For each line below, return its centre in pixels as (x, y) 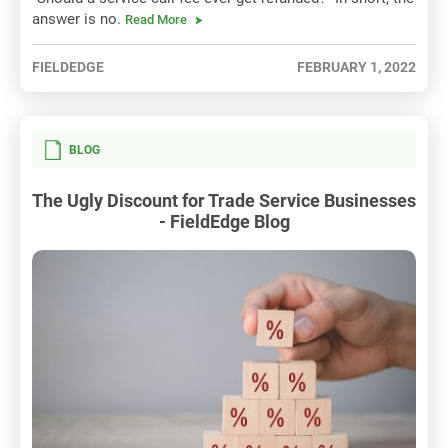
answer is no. (78, 18)
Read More (156, 19)
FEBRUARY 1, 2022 (356, 66)
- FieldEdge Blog (224, 222)
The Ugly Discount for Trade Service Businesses (224, 201)
